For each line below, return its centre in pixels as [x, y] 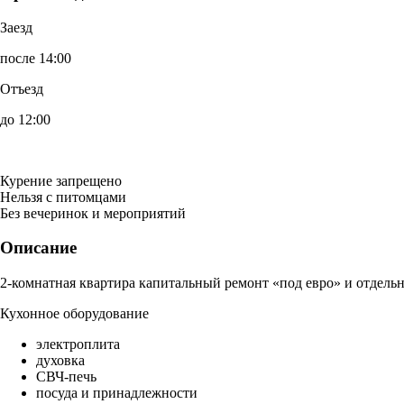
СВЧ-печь [66, 377]
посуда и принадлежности [117, 393]
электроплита [78, 344]
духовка [60, 361]
